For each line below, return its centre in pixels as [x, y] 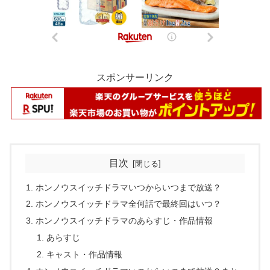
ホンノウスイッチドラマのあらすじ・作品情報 [124, 221]
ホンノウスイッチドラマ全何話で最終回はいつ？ [129, 204]
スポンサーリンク [135, 77]
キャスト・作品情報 [84, 255]
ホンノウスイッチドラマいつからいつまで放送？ [129, 187]
